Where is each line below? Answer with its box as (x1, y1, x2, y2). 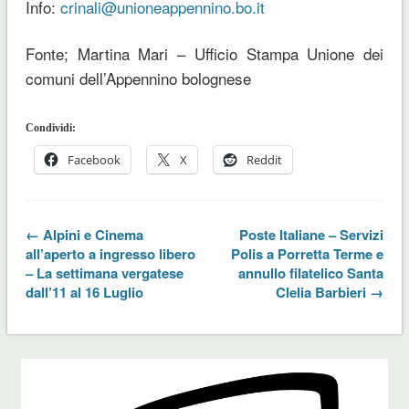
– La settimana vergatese (25, 263, 184, 284)
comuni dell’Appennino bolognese (25, 67, 251, 90)
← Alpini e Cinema (25, 225, 143, 246)
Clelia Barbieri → (276, 282, 384, 303)
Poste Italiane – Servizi (239, 225, 384, 246)
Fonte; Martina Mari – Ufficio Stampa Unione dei (25, 42, 384, 66)
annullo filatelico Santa (238, 263, 384, 284)
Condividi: (25, 121, 76, 135)
